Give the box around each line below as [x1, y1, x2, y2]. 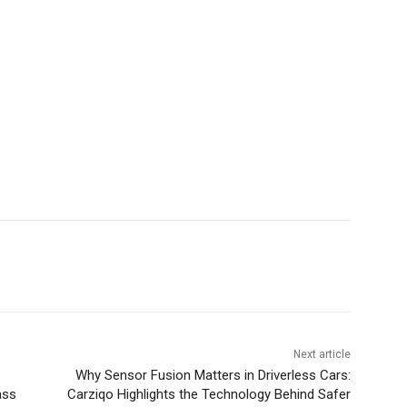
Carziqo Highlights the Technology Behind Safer [66, 386, 351, 403]
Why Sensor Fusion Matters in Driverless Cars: [74, 367, 351, 384]
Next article [293, 348, 351, 362]
